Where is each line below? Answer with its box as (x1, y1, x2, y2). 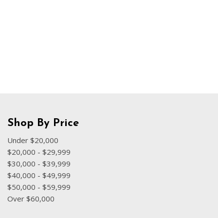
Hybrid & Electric (65, 8, 127, 18)
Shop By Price (7, 118, 79, 129)
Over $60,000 (7, 194, 54, 203)
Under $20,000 (7, 135, 58, 145)
